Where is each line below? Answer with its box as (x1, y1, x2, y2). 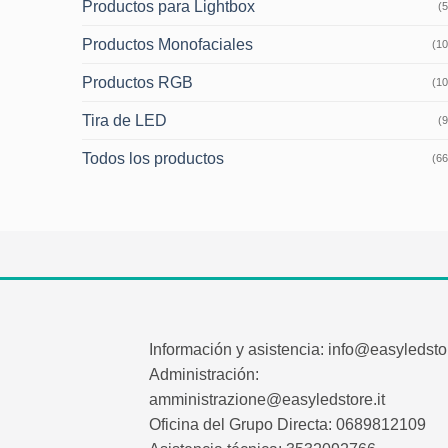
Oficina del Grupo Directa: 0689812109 (149, 415, 427, 433)
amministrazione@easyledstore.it (149, 390, 386, 408)
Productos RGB (82, 73, 194, 91)
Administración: (149, 365, 260, 383)
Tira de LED (82, 111, 168, 129)
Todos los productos (82, 149, 225, 167)
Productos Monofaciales (82, 35, 254, 53)
